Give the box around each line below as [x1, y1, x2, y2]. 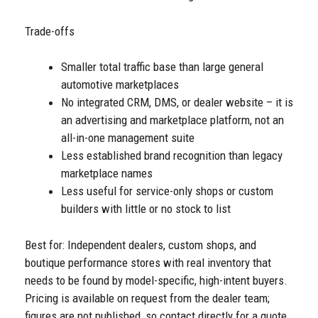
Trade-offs [25, 23, 75, 38]
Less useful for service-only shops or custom [61, 184, 273, 199]
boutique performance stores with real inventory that [25, 255, 271, 270]
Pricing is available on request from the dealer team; [25, 290, 270, 305]
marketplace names [61, 166, 153, 181]
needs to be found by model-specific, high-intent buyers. [25, 273, 287, 287]
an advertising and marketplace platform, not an [61, 113, 284, 128]
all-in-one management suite [61, 131, 194, 146]
